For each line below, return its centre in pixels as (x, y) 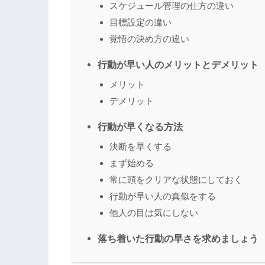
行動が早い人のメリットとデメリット (178, 65)
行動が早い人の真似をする (163, 196)
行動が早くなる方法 (140, 127)
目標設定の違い (140, 22)
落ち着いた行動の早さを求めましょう (178, 239)
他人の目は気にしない (154, 213)
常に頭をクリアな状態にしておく (176, 180)
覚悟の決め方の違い (149, 39)
